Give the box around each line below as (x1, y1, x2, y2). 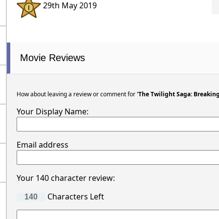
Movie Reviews (20, 52, 85, 63)
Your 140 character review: (16, 172, 115, 183)
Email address (16, 139, 68, 150)
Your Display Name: (16, 106, 88, 117)
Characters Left (45, 191, 104, 202)
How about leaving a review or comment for (16, 89, 137, 98)
